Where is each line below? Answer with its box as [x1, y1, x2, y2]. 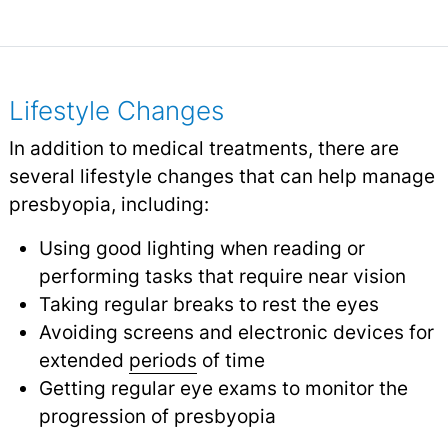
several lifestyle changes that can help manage [8, 163, 435, 188]
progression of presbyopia [38, 403, 276, 428]
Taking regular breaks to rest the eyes [38, 291, 379, 316]
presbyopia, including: [8, 191, 209, 216]
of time [196, 347, 265, 372]
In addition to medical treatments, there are [8, 135, 399, 160]
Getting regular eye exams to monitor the [38, 375, 408, 400]
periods [128, 347, 197, 372]
